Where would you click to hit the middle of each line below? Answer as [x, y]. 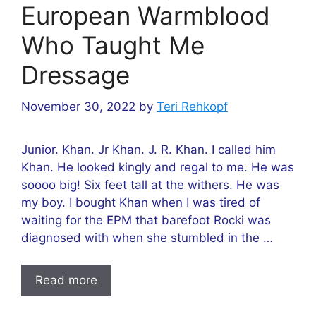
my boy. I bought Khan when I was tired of [141, 202]
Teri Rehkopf [192, 106]
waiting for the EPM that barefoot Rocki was [146, 220]
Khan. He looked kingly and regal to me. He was [158, 167]
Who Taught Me [113, 45]
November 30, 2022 [78, 106]
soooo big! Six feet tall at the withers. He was [150, 184]
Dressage [75, 75]
